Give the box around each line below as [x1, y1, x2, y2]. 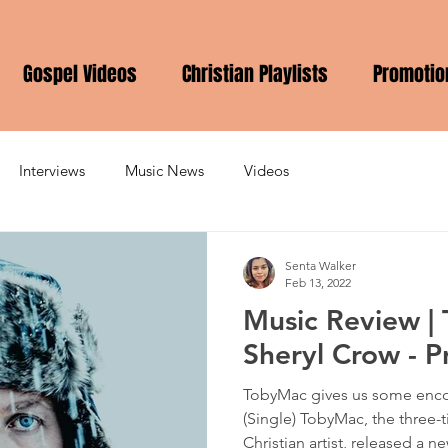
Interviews [19, 161, 85, 181]
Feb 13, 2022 [285, 274, 351, 290]
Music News [125, 161, 204, 181]
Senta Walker [285, 257, 356, 273]
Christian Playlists [181, 58, 328, 89]
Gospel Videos [22, 58, 137, 89]
